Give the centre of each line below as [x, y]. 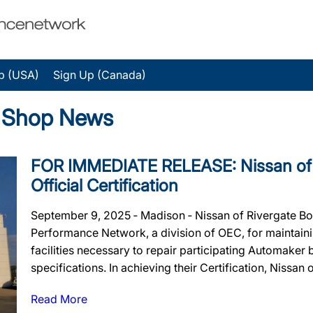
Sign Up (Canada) [100, 75]
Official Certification [104, 185]
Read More [59, 299]
